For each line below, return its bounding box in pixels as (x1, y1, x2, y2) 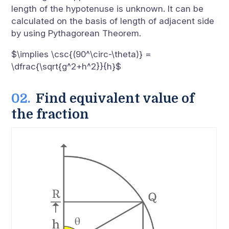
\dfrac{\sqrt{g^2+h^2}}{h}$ (11, 61, 122, 72)
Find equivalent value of (36, 90, 195, 106)
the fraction (11, 106, 89, 122)
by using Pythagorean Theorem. (11, 28, 142, 38)
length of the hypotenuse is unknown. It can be (11, 3, 204, 14)
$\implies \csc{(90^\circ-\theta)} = (11, 49, 152, 59)
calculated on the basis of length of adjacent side (11, 15, 215, 26)
